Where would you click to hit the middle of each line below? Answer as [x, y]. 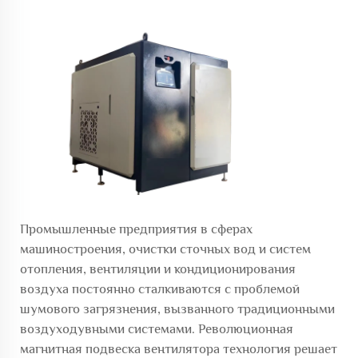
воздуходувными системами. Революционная [157, 328]
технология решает [280, 348]
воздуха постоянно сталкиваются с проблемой [160, 288]
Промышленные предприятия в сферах [136, 229]
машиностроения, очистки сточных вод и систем [165, 249]
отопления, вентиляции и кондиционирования [158, 268]
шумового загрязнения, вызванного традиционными [177, 308]
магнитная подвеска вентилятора [121, 348]
